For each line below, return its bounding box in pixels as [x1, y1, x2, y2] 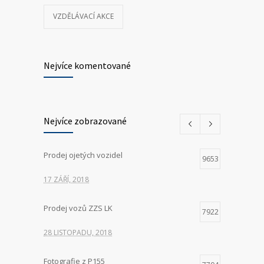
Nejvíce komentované [44, 60, 131, 72]
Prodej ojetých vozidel [44, 150, 123, 161]
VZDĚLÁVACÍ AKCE [53, 11, 114, 22]
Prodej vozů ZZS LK [44, 203, 113, 214]
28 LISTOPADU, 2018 [44, 227, 112, 238]
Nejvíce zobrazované [44, 115, 127, 127]
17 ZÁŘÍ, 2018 [44, 174, 89, 185]
